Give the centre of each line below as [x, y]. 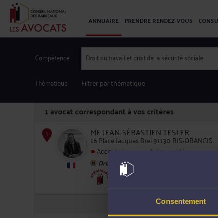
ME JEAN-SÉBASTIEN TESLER [140, 132]
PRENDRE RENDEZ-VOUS [159, 20]
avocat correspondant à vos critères [111, 111]
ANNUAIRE [104, 20]
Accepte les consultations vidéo [142, 150]
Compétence [52, 57]
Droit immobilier [136, 175]
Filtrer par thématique [113, 82]
